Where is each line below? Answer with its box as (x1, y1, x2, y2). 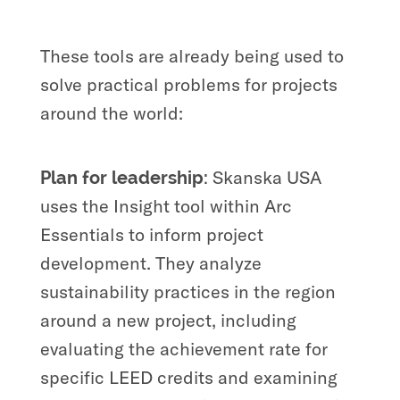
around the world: (39, 101, 183, 124)
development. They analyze (39, 251, 262, 274)
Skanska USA (212, 165, 321, 188)
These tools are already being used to (39, 44, 344, 67)
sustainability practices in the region (39, 279, 336, 303)
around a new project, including (39, 308, 296, 331)
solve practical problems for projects (39, 72, 337, 96)
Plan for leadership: (39, 166, 212, 188)
